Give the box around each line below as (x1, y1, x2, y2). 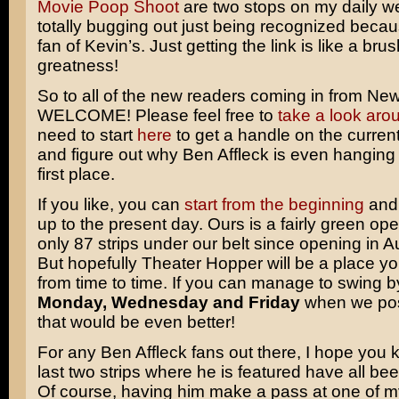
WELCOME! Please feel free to (37, 106, 278, 125)
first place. (37, 165, 115, 183)
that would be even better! (37, 313, 235, 331)
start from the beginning (183, 195, 364, 214)
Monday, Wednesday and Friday (37, 293, 300, 312)
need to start (37, 126, 137, 144)
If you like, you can (37, 195, 184, 214)
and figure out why (37, 145, 183, 164)
